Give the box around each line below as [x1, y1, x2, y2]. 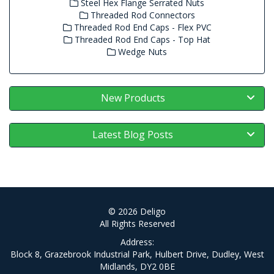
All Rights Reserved [99, 218, 175, 229]
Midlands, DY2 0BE [99, 261, 175, 272]
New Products [100, 91, 165, 105]
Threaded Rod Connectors [87, 9, 195, 21]
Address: [120, 236, 154, 248]
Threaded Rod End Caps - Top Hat [72, 34, 210, 45]
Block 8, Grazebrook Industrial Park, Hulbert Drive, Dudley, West [10, 248, 264, 260]
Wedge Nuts [116, 46, 167, 57]
